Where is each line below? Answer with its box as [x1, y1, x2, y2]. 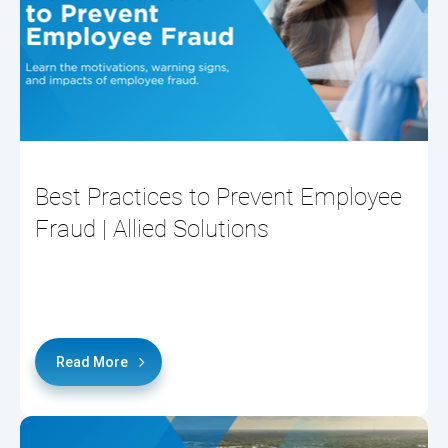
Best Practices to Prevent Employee [35, 183, 402, 211]
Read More [56, 354, 128, 370]
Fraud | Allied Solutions [35, 215, 269, 243]
